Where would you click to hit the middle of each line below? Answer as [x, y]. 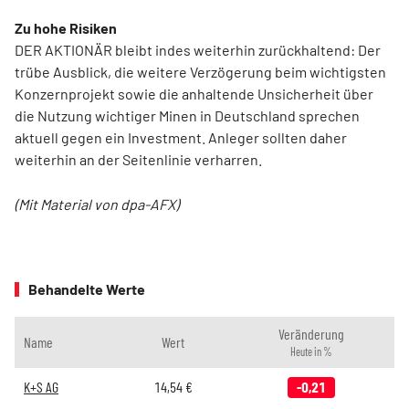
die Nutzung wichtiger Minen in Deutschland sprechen [187, 116]
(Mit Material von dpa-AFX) [97, 204]
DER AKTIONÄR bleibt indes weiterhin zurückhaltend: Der [198, 50]
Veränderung [311, 334]
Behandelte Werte [87, 289]
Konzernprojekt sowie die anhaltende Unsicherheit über [194, 94]
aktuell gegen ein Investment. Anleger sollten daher [181, 138]
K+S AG [41, 387]
